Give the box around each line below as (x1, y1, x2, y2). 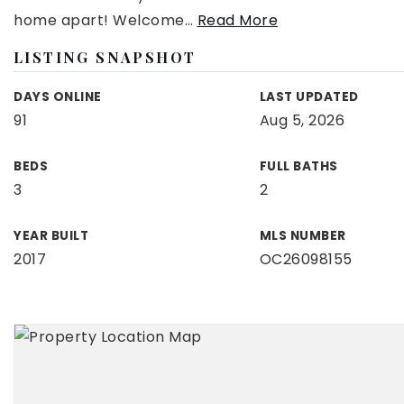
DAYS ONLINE (14, 88, 102, 106)
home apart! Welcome (14, 10, 185, 31)
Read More (197, 10, 278, 31)
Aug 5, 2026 (259, 110, 345, 131)
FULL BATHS (259, 158, 338, 175)
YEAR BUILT (14, 227, 88, 244)
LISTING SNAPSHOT (14, 48, 197, 67)
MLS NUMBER (259, 227, 346, 244)
